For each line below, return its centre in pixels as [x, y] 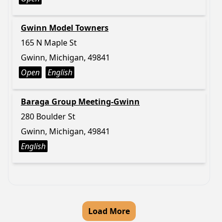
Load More [109, 211]
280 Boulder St [48, 116]
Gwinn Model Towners [65, 28]
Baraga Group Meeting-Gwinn [80, 102]
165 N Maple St [49, 43]
